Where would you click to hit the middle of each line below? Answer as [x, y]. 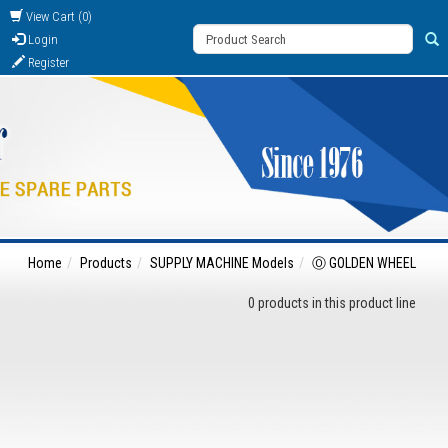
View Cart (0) [57, 16]
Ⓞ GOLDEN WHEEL [364, 263]
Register [47, 62]
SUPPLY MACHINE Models [222, 263]
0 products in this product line [332, 303]
